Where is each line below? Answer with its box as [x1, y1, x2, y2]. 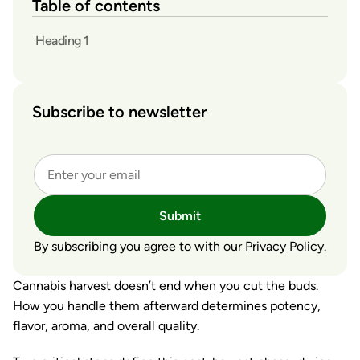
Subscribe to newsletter [32, 102, 207, 121]
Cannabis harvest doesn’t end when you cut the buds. [13, 278, 318, 293]
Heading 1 [35, 32, 89, 48]
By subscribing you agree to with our [34, 239, 245, 254]
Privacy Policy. [245, 239, 326, 254]
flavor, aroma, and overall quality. [13, 318, 199, 333]
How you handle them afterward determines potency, [13, 298, 321, 313]
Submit [159, 208, 201, 223]
